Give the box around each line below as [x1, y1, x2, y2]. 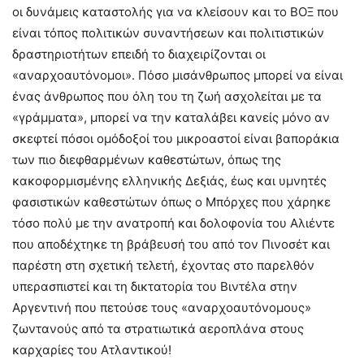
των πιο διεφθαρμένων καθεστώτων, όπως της [12, 151, 281, 167]
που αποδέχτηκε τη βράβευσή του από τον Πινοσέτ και [12, 236, 330, 252]
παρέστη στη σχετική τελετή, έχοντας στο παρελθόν [12, 257, 314, 273]
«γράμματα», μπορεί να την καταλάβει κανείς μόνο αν [12, 109, 330, 125]
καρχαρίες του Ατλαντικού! [12, 341, 171, 357]
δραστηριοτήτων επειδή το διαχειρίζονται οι [12, 45, 266, 62]
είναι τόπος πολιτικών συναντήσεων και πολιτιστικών [12, 24, 324, 41]
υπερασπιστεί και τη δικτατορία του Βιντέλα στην [12, 278, 297, 294]
